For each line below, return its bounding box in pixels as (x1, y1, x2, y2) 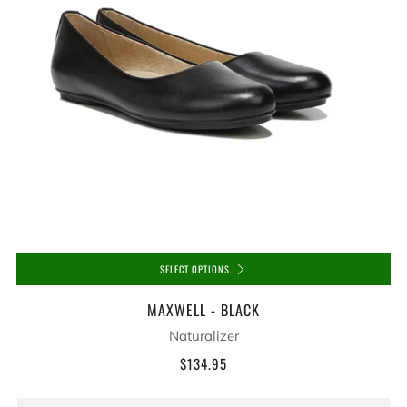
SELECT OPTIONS (160, 262, 230, 276)
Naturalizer (168, 327, 239, 344)
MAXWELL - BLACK (147, 299, 260, 321)
